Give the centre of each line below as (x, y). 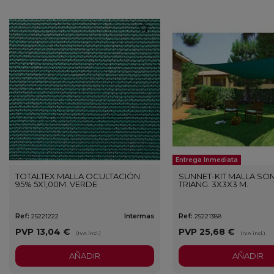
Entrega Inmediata (206, 160)
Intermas (139, 216)
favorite (156, 25)
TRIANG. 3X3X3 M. (213, 184)
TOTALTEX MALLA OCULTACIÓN (78, 176)
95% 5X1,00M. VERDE (56, 184)
